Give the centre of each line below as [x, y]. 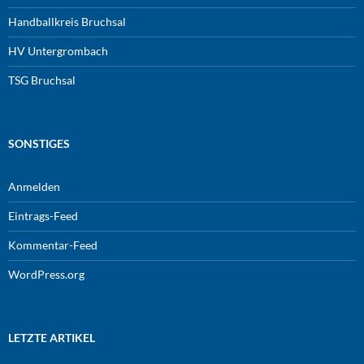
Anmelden [34, 187]
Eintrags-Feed [43, 216]
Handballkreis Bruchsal [67, 22]
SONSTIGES [39, 144]
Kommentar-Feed [53, 245]
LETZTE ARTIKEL [52, 338]
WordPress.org [46, 275]
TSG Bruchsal [42, 80]
